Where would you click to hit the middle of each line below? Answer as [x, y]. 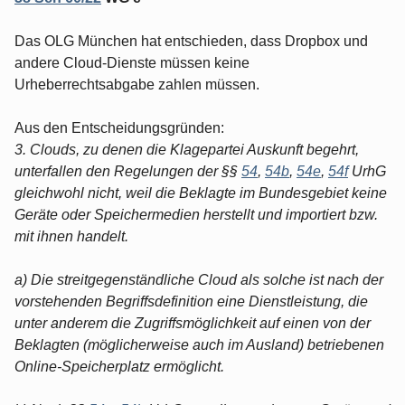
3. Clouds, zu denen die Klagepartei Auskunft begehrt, [187, 149]
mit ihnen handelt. [71, 236]
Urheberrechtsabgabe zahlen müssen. [137, 84]
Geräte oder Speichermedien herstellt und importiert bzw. [196, 214]
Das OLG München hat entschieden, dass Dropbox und [191, 41]
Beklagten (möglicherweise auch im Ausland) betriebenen [199, 344]
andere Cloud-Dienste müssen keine [132, 62]
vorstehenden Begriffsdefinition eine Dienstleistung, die [191, 301]
